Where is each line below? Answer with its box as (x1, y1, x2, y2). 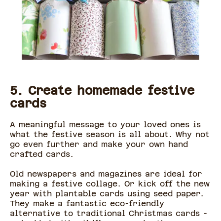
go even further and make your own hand (10, 140, 188, 149)
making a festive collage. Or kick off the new (10, 179, 210, 188)
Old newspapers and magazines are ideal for (10, 169, 202, 179)
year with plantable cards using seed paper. (10, 189, 204, 198)
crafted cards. (10, 149, 77, 159)
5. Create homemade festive (10, 84, 194, 98)
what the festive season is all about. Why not (10, 130, 210, 139)
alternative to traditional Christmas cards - (10, 209, 207, 218)
